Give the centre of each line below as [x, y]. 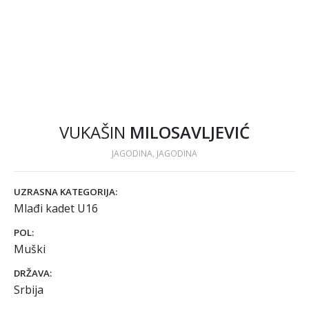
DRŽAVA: [33, 273]
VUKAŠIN [92, 132]
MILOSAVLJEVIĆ [190, 132]
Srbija [29, 290]
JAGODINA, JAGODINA [154, 153]
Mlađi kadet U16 [56, 208]
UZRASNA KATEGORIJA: [66, 192]
